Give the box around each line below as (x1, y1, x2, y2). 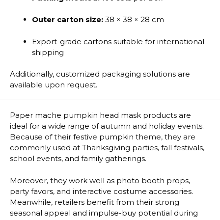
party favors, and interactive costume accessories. (10, 186, 193, 196)
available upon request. (10, 80, 97, 90)
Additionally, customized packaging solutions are (10, 69, 190, 79)
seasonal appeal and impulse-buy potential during (10, 208, 198, 218)
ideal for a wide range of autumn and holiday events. (10, 121, 204, 131)
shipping (32, 47, 64, 57)
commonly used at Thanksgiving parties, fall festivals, (10, 143, 204, 153)
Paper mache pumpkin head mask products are (10, 110, 191, 120)
